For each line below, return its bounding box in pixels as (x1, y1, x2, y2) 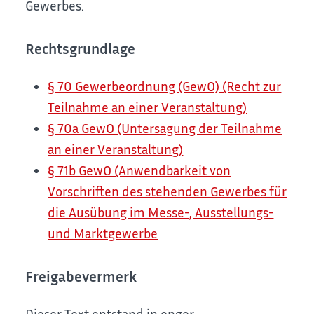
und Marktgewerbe (48, 225, 158, 242)
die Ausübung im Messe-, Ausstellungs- (48, 204, 274, 221)
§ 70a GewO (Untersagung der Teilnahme (48, 120, 282, 137)
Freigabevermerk (25, 268, 137, 286)
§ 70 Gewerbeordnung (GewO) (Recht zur (48, 78, 282, 95)
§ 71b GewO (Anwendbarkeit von (48, 162, 231, 179)
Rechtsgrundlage (25, 40, 136, 58)
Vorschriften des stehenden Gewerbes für (48, 183, 287, 200)
